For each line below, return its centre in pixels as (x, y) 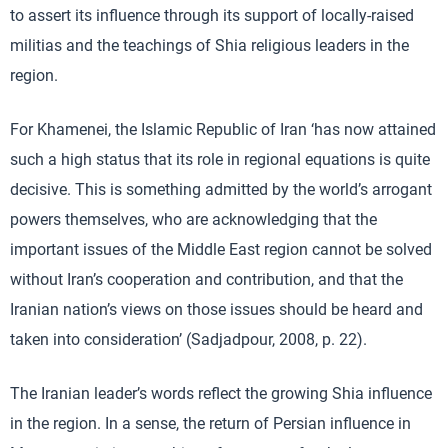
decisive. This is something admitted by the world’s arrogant (221, 189)
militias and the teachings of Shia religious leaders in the (209, 45)
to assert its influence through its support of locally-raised (212, 15)
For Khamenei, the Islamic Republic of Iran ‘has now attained (223, 129)
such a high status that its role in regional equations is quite (220, 159)
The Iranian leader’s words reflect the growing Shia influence (221, 393)
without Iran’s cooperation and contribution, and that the (206, 279)
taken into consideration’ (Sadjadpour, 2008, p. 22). (188, 339)
